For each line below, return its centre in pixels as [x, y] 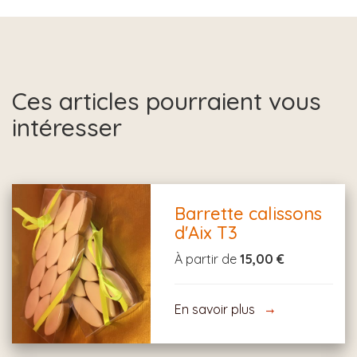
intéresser [67, 127]
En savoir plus [215, 309]
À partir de [208, 259]
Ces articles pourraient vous [167, 101]
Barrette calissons [249, 214]
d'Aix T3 [206, 233]
